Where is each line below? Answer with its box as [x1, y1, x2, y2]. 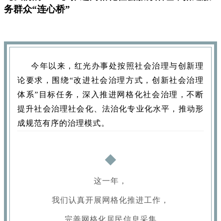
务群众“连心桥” [4, 3, 70, 14]
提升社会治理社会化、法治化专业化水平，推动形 [17, 105, 204, 113]
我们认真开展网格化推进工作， [52, 196, 169, 205]
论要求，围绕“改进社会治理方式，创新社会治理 [17, 76, 204, 85]
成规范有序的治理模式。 [17, 119, 110, 128]
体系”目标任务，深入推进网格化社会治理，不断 [17, 90, 204, 99]
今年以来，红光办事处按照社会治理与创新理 [31, 62, 204, 71]
